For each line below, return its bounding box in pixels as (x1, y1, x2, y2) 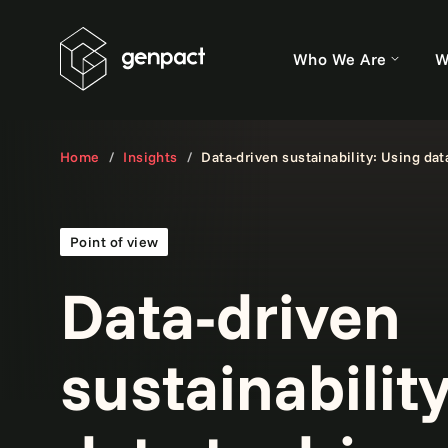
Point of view (70, 233, 159, 251)
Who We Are (293, 49, 387, 69)
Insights (123, 148, 178, 166)
